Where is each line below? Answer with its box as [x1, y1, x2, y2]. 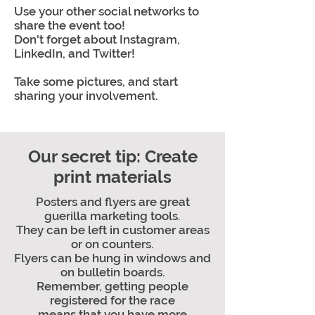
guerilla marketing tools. [44, 209, 181, 223]
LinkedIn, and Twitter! [14, 46, 135, 60]
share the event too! [14, 18, 125, 32]
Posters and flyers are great [35, 195, 190, 209]
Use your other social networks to [14, 4, 199, 18]
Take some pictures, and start [14, 75, 178, 89]
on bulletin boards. [60, 265, 165, 279]
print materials [53, 167, 172, 187]
